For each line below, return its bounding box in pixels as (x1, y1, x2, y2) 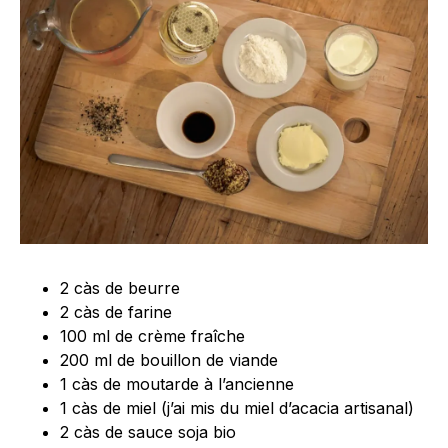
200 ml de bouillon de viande (60, 350, 278, 371)
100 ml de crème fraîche (60, 326, 245, 347)
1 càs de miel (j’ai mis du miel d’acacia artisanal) (60, 398, 414, 419)
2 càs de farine (60, 302, 172, 323)
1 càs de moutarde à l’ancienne (60, 374, 294, 395)
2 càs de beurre (60, 278, 180, 299)
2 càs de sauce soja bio (60, 422, 236, 443)
